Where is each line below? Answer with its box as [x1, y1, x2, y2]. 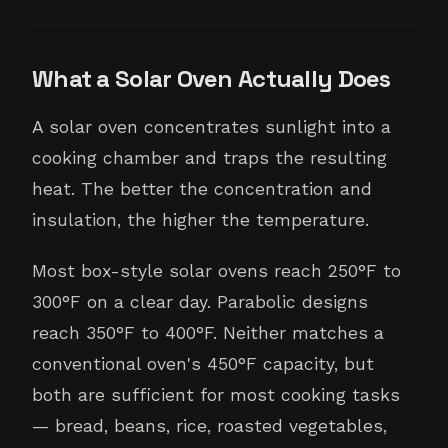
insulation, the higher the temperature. [32, 210, 369, 231]
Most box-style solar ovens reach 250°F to [32, 261, 401, 282]
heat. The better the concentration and [32, 179, 372, 200]
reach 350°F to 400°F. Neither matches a [32, 323, 384, 344]
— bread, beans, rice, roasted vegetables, [32, 416, 387, 437]
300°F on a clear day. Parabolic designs [32, 292, 368, 313]
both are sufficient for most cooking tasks [32, 385, 400, 406]
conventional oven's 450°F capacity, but [32, 354, 374, 375]
